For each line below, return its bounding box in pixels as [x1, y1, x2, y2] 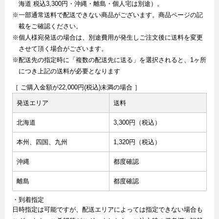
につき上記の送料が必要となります [18, 67, 120, 75]
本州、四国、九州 [17, 138, 67, 146]
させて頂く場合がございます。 [18, 45, 108, 53]
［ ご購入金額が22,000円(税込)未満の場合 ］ [12, 84, 141, 91]
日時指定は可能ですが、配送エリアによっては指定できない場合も [12, 206, 203, 214]
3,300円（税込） [113, 119, 161, 127]
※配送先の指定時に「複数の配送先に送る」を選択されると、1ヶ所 [12, 56, 206, 64]
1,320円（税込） [113, 138, 161, 146]
